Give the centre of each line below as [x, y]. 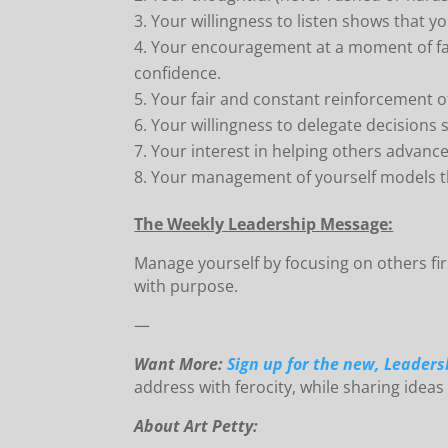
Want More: [181, 364]
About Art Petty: [196, 426]
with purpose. [186, 286]
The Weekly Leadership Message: [264, 224]
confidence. [178, 73]
